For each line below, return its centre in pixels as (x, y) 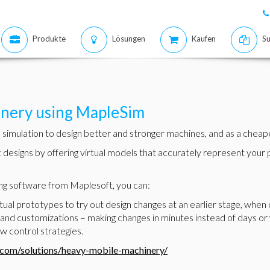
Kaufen (204, 39)
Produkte (49, 39)
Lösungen (129, 39)
